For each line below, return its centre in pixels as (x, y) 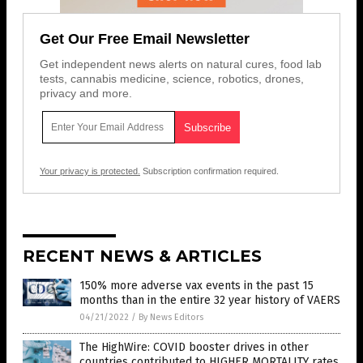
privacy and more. (86, 94)
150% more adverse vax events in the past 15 (196, 286)
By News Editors (171, 318)
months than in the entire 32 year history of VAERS (210, 301)
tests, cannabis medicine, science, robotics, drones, (172, 79)
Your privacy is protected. (90, 171)
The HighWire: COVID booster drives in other (194, 348)
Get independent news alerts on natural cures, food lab (181, 64)
